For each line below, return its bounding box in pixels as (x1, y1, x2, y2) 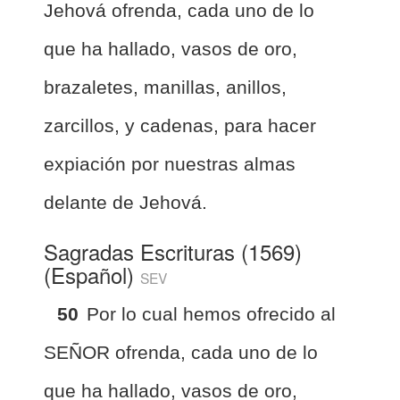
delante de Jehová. (44, 191, 207, 212)
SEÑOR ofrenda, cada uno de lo (44, 341, 318, 362)
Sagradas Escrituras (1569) (44, 235, 302, 267)
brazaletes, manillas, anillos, (44, 76, 287, 97)
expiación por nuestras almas (44, 153, 296, 174)
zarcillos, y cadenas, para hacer (44, 114, 316, 136)
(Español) (44, 258, 140, 290)
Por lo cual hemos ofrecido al (87, 303, 336, 324)
